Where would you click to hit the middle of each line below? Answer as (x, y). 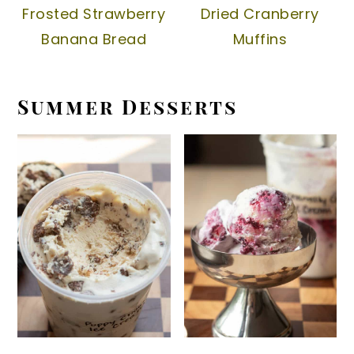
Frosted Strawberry (94, 13)
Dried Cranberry (260, 13)
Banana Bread (94, 39)
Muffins (260, 39)
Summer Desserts (128, 106)
